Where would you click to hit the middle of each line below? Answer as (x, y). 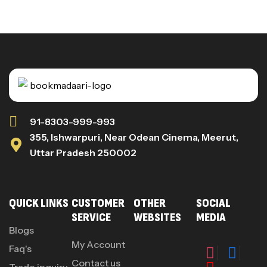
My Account (98, 244)
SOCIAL (213, 203)
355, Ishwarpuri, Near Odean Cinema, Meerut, (134, 137)
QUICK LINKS (39, 203)
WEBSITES (157, 217)
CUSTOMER (98, 203)
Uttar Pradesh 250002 (83, 152)
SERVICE (91, 217)
